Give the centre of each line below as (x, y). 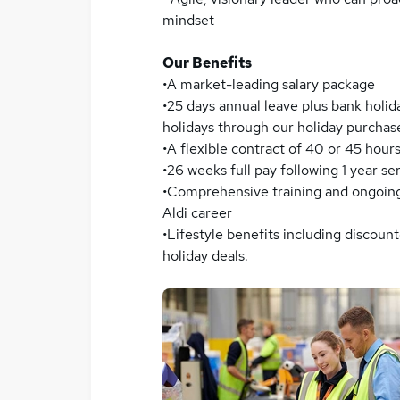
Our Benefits (207, 63)
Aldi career (197, 213)
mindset (188, 20)
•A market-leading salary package (269, 84)
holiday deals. (205, 256)
